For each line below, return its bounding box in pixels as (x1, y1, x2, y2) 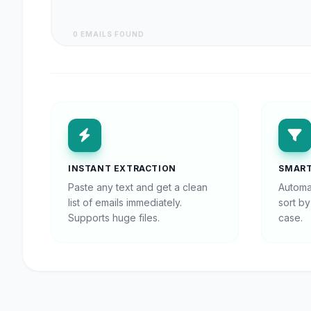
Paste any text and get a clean (68, 181, 208, 193)
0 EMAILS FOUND (73, 30, 144, 38)
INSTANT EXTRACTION (68, 163, 176, 174)
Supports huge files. (68, 212, 160, 224)
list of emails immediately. (68, 196, 182, 208)
